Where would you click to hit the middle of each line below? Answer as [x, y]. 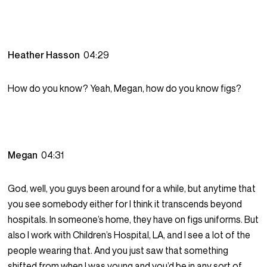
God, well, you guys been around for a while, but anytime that [132, 189]
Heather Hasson [46, 55]
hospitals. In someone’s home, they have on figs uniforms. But [133, 220]
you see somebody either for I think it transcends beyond [125, 204]
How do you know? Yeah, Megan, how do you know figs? [125, 89]
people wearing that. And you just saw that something [118, 251]
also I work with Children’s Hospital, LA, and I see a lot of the [129, 235]
